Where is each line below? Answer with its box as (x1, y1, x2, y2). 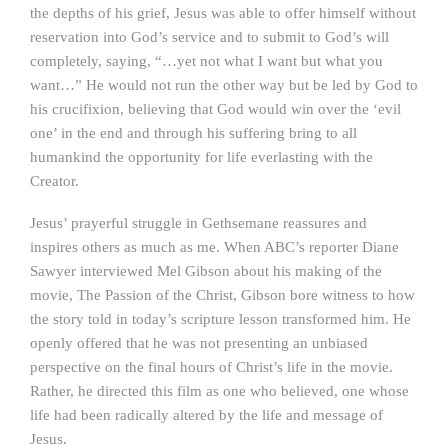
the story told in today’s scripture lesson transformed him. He (30, 311, 411, 327)
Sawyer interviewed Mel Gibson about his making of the (30, 263, 382, 279)
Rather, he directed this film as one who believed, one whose (30, 383, 409, 399)
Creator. (30, 173, 79, 189)
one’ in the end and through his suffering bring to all (30, 125, 357, 141)
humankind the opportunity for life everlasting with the (30, 149, 373, 165)
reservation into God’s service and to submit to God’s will (30, 29, 389, 45)
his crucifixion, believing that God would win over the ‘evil (30, 101, 401, 117)
